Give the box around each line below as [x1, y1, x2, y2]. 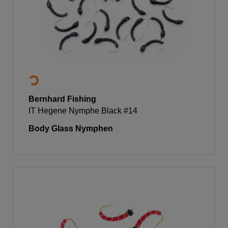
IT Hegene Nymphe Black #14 [28, 106, 137, 115]
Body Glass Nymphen [28, 124, 113, 133]
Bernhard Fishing [28, 94, 96, 103]
